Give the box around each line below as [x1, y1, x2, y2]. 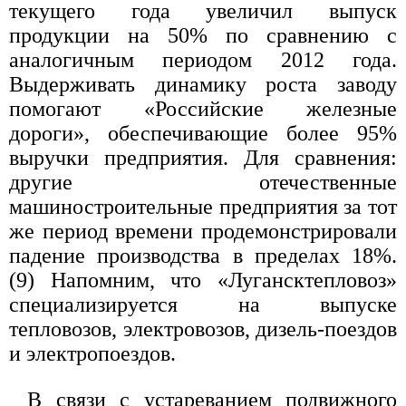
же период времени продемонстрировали [9, 219, 397, 244]
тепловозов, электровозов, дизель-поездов [9, 317, 397, 342]
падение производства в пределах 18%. [9, 244, 397, 268]
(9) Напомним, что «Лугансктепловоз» [9, 268, 397, 293]
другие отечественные [9, 170, 397, 195]
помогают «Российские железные [9, 97, 397, 121]
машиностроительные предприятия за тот [9, 195, 397, 219]
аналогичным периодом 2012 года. [9, 48, 397, 72]
